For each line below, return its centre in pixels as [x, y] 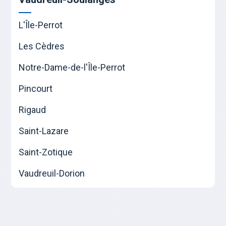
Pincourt [36, 89]
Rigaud [33, 110]
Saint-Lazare [44, 131]
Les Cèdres [42, 46]
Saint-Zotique [46, 152]
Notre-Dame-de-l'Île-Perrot [72, 68]
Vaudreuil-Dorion [52, 174]
